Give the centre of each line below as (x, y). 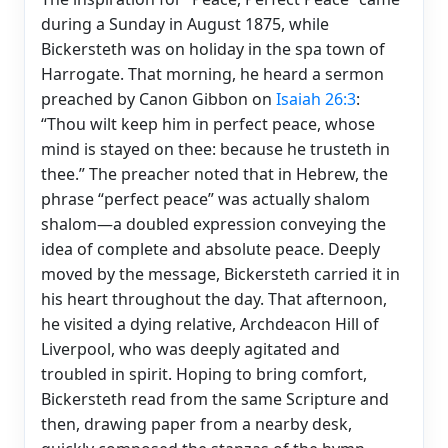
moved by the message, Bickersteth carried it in (220, 273)
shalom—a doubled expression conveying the (213, 223)
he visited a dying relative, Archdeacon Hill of (210, 323)
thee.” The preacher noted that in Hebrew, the (214, 173)
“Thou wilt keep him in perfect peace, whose (208, 123)
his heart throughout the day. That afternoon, (214, 298)
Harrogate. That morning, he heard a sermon (212, 73)
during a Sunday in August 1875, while (185, 23)
